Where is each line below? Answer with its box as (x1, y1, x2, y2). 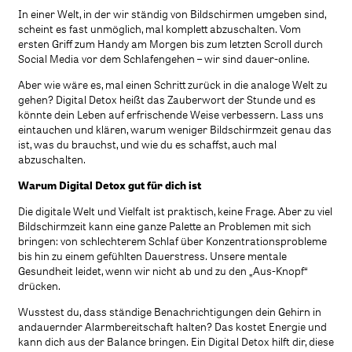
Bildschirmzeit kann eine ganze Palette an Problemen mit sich (18, 218, 311, 233)
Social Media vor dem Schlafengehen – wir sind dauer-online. (18, 50, 310, 66)
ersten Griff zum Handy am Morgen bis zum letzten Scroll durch (18, 35, 323, 51)
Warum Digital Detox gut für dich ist (18, 177, 201, 192)
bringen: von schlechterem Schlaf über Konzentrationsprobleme (18, 233, 327, 248)
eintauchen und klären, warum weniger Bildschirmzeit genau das (18, 121, 332, 137)
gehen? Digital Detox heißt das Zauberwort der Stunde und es (18, 91, 316, 107)
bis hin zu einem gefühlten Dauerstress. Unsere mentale (18, 247, 287, 263)
